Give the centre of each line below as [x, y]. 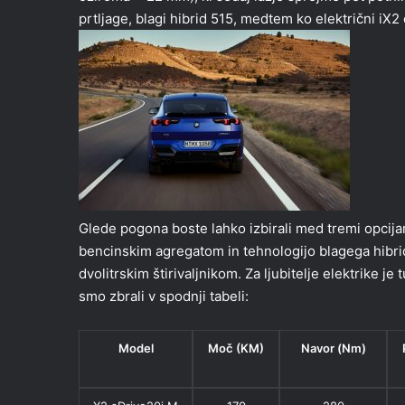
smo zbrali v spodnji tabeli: [164, 296]
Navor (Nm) [333, 348]
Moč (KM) [236, 348]
